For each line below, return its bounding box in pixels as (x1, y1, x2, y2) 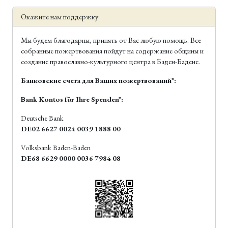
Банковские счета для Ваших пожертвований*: (21, 75, 176, 85)
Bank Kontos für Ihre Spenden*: (21, 94, 123, 104)
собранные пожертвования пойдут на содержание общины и (21, 46, 205, 56)
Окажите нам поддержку (21, 12, 98, 22)
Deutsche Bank (21, 113, 64, 123)
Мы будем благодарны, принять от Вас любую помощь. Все (21, 35, 201, 45)
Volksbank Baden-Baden (21, 142, 91, 153)
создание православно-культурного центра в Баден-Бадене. (21, 56, 200, 67)
